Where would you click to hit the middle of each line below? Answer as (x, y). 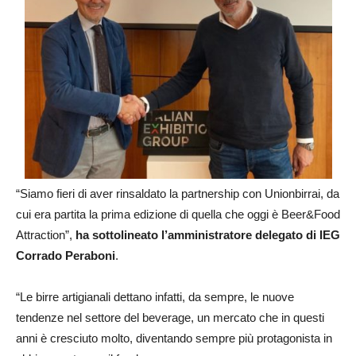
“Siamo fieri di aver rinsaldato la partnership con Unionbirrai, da (178, 194)
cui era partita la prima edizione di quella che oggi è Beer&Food (178, 215)
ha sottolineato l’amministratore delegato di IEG (208, 235)
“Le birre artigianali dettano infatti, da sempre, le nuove (155, 297)
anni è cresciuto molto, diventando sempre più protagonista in (174, 339)
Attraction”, (46, 235)
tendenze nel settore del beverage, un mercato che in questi (170, 318)
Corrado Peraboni (66, 256)
